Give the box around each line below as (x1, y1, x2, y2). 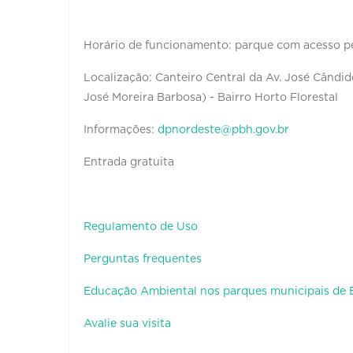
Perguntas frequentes (84, 253, 202, 265)
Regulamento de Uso (84, 221, 201, 232)
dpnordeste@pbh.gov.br (158, 124, 289, 136)
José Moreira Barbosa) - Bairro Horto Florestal (84, 91, 338, 103)
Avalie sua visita (84, 318, 171, 329)
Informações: (84, 124, 158, 136)
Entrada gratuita (84, 156, 174, 168)
